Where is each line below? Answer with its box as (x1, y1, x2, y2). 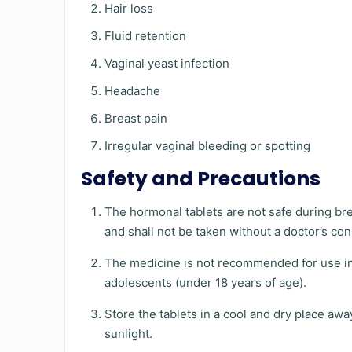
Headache (104, 83, 161, 98)
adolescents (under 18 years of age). (104, 275, 310, 290)
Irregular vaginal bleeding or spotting (104, 138, 311, 153)
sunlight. (104, 326, 156, 341)
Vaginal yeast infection (104, 56, 230, 71)
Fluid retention (104, 28, 187, 43)
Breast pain (104, 111, 168, 126)
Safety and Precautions (81, 165, 325, 192)
